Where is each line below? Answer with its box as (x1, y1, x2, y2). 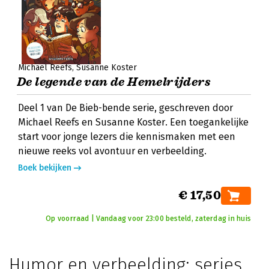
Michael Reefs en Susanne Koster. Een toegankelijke (18, 116, 249, 128)
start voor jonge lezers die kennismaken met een (18, 131, 235, 142)
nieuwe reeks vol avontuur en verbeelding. (18, 145, 207, 157)
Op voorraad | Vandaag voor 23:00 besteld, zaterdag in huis (46, 214, 251, 223)
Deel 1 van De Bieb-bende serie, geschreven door (18, 102, 233, 113)
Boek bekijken (18, 163, 71, 173)
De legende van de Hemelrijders (17, 74, 211, 89)
